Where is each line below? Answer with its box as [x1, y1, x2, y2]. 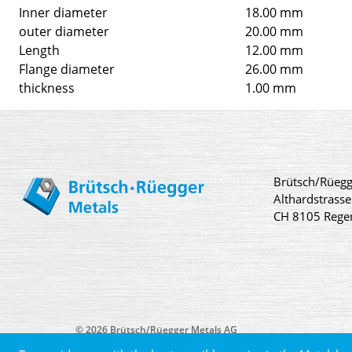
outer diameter [19, 22, 109, 40]
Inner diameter [19, 3, 108, 21]
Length [19, 41, 60, 59]
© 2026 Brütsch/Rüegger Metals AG [75, 322, 237, 336]
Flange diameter [19, 60, 115, 78]
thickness [19, 79, 75, 97]
